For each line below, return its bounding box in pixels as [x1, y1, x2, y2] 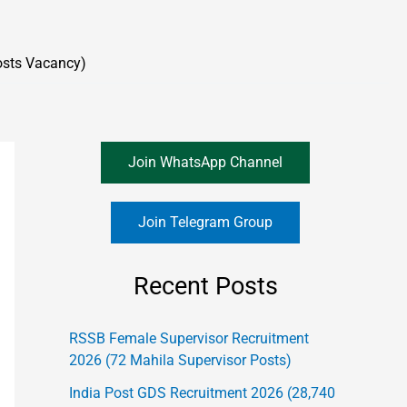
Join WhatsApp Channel [128, 154, 283, 171]
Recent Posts [133, 272, 278, 301]
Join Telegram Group [138, 213, 273, 231]
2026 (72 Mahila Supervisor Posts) [69, 352, 292, 370]
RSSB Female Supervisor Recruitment [69, 330, 309, 348]
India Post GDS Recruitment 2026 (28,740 [69, 384, 335, 402]
